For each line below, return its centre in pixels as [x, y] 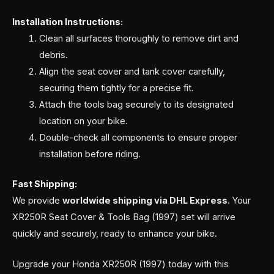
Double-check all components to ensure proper [138, 137]
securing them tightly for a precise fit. [116, 88]
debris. [53, 55]
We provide [37, 200]
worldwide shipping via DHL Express [145, 200]
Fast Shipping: [45, 184]
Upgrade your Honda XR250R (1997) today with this [120, 264]
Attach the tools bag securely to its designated [136, 104]
